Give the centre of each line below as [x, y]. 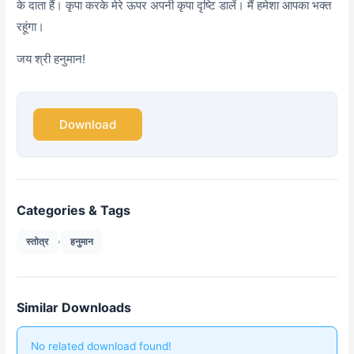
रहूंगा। [31, 27]
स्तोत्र [38, 241]
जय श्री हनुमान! [51, 58]
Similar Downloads [74, 307]
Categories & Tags [74, 210]
